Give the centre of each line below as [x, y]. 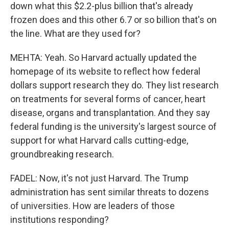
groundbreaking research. [62, 154]
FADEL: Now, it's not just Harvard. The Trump [99, 178]
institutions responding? [60, 220]
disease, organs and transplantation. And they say [110, 113]
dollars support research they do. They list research [114, 85]
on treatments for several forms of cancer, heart [108, 99]
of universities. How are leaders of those [93, 206]
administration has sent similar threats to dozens [110, 192]
